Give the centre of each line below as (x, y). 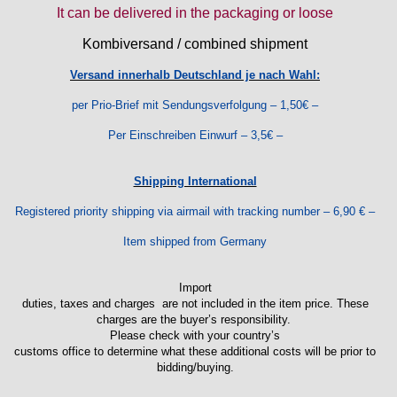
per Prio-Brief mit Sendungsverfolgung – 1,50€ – (195, 105)
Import (195, 287)
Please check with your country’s (195, 335)
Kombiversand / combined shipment (195, 43)
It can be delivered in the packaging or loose (195, 12)
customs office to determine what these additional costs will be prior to (195, 351)
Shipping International (195, 181)
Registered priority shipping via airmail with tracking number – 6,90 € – (195, 211)
